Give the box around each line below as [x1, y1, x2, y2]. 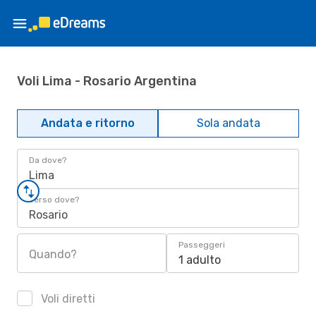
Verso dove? [29, 195, 79, 205]
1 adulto [178, 253, 221, 267]
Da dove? [29, 155, 66, 165]
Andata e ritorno [40, 116, 135, 130]
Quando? [29, 248, 77, 261]
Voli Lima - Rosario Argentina [17, 73, 197, 89]
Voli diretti [38, 292, 95, 305]
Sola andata [197, 116, 260, 130]
